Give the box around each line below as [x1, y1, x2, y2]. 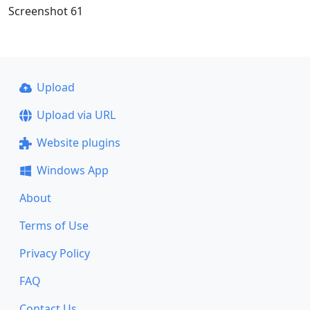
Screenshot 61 [8, 3, 83, 19]
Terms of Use [19, 218, 89, 233]
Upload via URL [36, 107, 116, 122]
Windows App [36, 163, 109, 178]
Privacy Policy [19, 246, 90, 261]
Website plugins [36, 135, 120, 150]
